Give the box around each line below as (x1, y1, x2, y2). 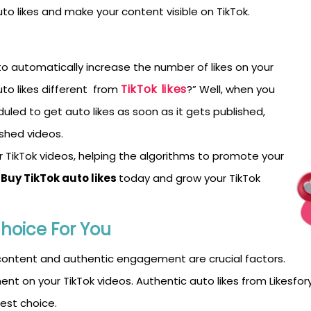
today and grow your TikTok (119, 171, 260, 185)
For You (51, 218, 111, 241)
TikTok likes (121, 81, 187, 97)
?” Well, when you (186, 82, 275, 96)
